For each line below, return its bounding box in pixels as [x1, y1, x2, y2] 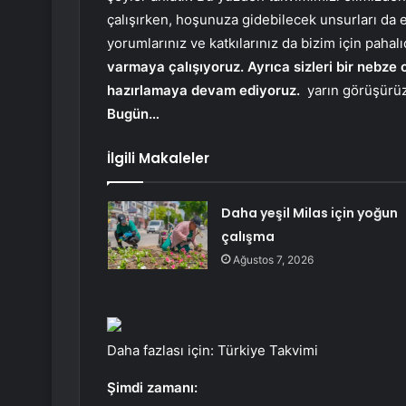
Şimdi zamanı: [107, 379, 198, 397]
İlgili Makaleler [107, 149, 209, 169]
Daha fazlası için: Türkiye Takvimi [107, 342, 318, 360]
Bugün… [107, 105, 159, 123]
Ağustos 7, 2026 [232, 253, 314, 267]
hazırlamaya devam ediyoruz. [107, 82, 300, 100]
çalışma [220, 227, 275, 246]
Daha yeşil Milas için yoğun [220, 204, 398, 223]
